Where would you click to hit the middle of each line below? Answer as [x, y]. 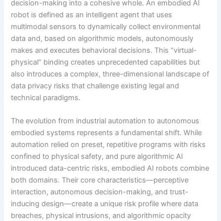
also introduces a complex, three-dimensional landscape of [110, 74]
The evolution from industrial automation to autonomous [105, 121]
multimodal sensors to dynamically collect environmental [106, 26]
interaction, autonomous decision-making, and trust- [100, 192]
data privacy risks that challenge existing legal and [95, 86]
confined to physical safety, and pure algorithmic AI [97, 157]
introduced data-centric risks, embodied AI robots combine [110, 168]
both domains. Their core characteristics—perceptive [100, 180]
